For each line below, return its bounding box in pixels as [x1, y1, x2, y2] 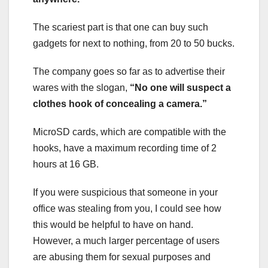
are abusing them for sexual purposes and [33, 251, 211, 262]
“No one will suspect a [130, 82, 231, 93]
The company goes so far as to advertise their [33, 66, 225, 77]
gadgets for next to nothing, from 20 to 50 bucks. [33, 38, 234, 48]
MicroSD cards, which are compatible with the [33, 126, 226, 137]
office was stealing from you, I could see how [33, 203, 221, 214]
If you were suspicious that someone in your [33, 187, 218, 197]
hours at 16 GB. [33, 159, 99, 169]
